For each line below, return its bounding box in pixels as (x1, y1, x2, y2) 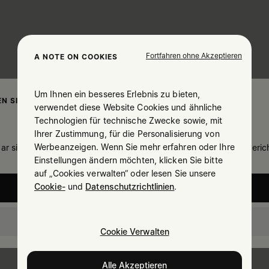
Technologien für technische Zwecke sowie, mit (34, 115, 223, 125)
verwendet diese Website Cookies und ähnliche (34, 102, 222, 112)
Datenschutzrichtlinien (85, 181, 175, 192)
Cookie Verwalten (100, 226, 169, 237)
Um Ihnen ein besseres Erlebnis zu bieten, (34, 89, 201, 99)
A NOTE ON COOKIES (34, 52, 118, 61)
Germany (116, 216, 153, 226)
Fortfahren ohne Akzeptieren (146, 50, 242, 60)
